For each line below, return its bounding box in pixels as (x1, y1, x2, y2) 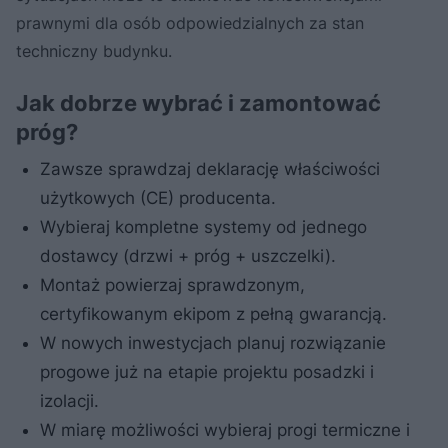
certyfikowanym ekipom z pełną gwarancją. (40, 303, 387, 324)
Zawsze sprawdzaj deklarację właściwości (40, 158, 380, 179)
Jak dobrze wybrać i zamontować (16, 89, 381, 116)
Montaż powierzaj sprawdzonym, (40, 274, 305, 295)
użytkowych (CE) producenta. (40, 187, 276, 208)
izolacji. (40, 390, 99, 411)
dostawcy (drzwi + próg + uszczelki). (40, 245, 336, 266)
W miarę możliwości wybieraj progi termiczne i (40, 419, 410, 440)
